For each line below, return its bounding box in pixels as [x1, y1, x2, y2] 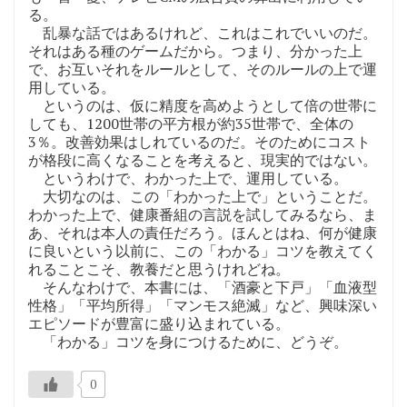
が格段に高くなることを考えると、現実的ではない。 [28, 149, 377, 170]
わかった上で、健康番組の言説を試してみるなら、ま [28, 203, 377, 224]
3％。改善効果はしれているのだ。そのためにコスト [28, 131, 371, 152]
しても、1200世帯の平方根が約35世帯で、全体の [28, 113, 353, 134]
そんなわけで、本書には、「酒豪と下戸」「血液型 [28, 276, 377, 297]
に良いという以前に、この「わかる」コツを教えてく [28, 240, 377, 261]
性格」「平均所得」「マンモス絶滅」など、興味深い [28, 294, 377, 315]
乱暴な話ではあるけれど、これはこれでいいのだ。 [28, 22, 377, 43]
